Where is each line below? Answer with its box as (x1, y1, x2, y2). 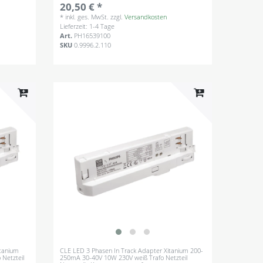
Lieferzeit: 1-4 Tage (60, 22, 115, 31)
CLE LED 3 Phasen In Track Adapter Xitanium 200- (60, 246, 204, 255)
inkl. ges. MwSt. (65, 12, 109, 21)
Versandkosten (124, 12, 167, 21)
